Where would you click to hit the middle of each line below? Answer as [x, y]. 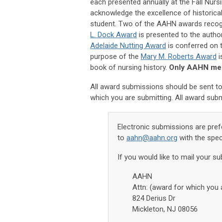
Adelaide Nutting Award [128, 45]
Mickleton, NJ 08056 [165, 209]
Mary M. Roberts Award [179, 56]
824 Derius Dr [154, 198]
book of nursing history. [130, 67]
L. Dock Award [113, 34]
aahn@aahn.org [152, 138]
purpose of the [115, 56]
